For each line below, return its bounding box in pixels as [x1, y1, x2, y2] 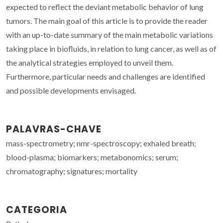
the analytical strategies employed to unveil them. [6, 57, 173, 67]
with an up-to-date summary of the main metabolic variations [6, 29, 213, 39]
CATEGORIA [6, 203, 67, 217]
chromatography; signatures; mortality [6, 166, 137, 176]
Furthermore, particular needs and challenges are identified [6, 71, 205, 81]
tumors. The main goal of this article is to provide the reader [6, 15, 208, 25]
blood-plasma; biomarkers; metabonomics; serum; [6, 152, 178, 162]
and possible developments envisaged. [6, 85, 136, 95]
